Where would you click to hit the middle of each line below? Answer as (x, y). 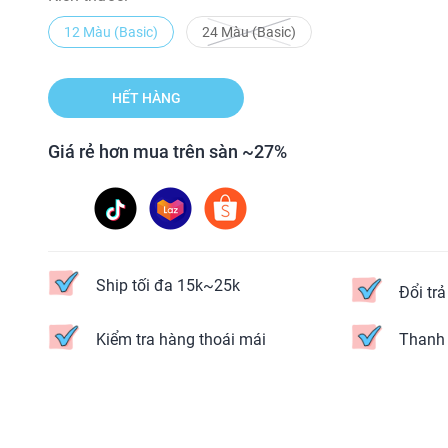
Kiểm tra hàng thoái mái (181, 340)
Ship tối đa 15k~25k (168, 285)
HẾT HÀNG (146, 98)
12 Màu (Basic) (111, 31)
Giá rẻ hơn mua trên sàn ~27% (167, 152)
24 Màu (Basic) (249, 31)
